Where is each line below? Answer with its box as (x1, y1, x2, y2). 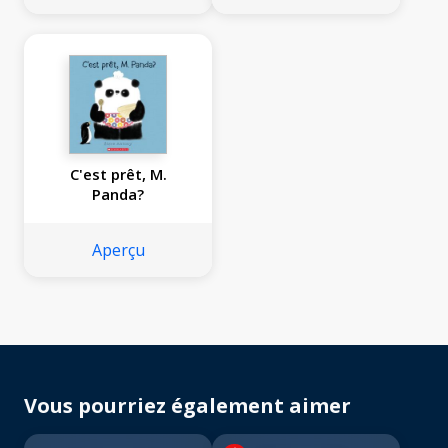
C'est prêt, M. (69, 164, 167, 185)
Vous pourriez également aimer (24, 392, 351, 420)
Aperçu (91, 239, 145, 262)
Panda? (92, 184, 144, 205)
